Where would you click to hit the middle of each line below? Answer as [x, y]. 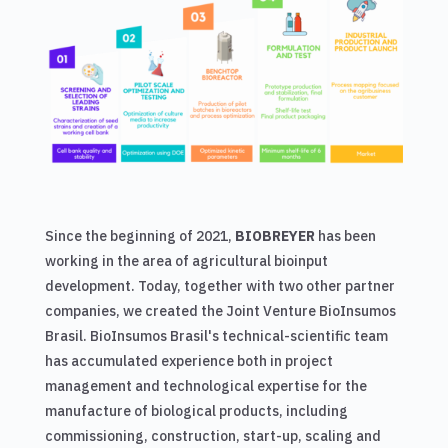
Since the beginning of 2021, [139, 236]
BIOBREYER [274, 236]
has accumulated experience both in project [188, 361]
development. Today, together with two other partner [219, 286]
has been [345, 236]
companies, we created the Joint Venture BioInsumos [220, 311]
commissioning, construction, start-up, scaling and [212, 436]
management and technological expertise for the [205, 386]
